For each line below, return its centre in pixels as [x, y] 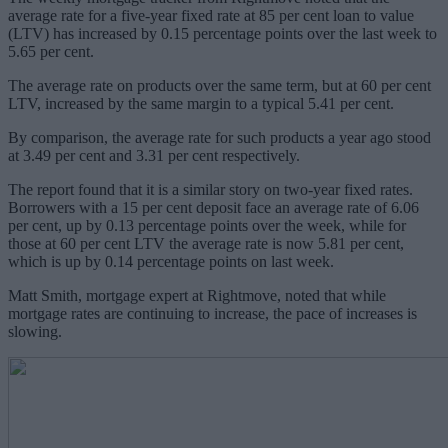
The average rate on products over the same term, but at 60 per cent [219, 85]
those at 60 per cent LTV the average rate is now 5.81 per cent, [206, 243]
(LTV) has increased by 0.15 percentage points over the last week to [222, 33]
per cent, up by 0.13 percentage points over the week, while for [207, 225]
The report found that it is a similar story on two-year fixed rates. [210, 189]
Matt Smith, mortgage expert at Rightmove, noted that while [197, 295]
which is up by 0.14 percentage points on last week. [171, 261]
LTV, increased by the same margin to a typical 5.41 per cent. [203, 103]
